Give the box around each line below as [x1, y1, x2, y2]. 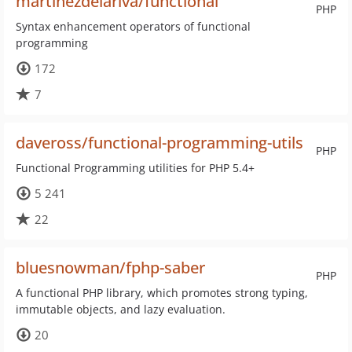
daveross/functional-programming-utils [16, 132, 303, 153]
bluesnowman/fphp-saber [16, 257, 205, 278]
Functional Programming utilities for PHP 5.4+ [16, 160, 255, 175]
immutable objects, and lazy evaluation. [16, 302, 225, 317]
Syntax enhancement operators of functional [16, 19, 251, 34]
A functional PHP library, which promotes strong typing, [16, 285, 308, 300]
